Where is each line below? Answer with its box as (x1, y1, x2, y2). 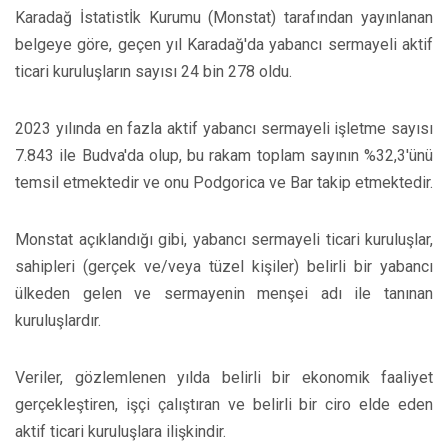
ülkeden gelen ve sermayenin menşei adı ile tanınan (15, 284, 433, 304)
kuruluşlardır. (15, 311, 101, 331)
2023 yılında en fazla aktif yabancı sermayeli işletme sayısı (15, 119, 433, 139)
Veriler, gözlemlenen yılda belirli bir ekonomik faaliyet (15, 368, 433, 388)
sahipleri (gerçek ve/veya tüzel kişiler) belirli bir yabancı (15, 257, 433, 277)
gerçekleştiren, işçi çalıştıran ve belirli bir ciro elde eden (15, 395, 433, 415)
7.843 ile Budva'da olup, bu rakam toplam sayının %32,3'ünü (15, 146, 433, 166)
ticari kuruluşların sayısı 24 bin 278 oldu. (15, 62, 292, 82)
